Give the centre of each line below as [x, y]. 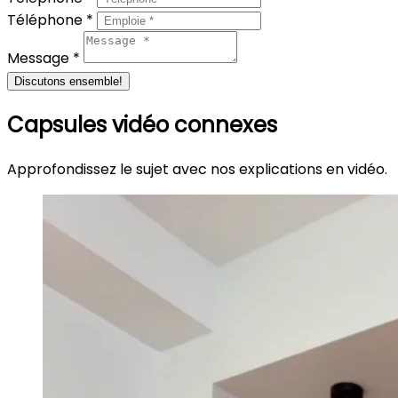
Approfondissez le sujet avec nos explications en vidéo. [197, 170]
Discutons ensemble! [68, 82]
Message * [45, 59]
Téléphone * [52, 20]
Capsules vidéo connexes [142, 125]
